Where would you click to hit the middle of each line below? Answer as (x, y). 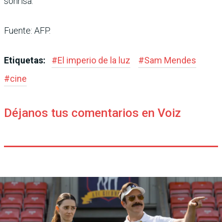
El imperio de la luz (94, 60)
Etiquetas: (26, 60)
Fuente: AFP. (27, 31)
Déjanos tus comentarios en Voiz (92, 113)
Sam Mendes (170, 60)
